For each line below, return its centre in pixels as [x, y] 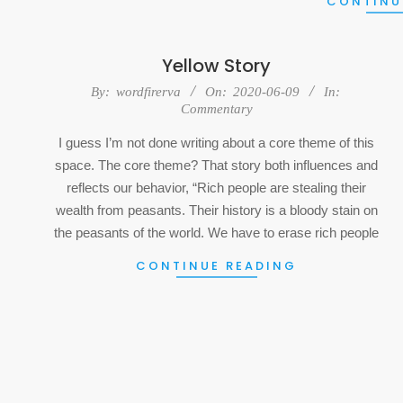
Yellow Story [216, 65]
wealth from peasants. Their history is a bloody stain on [216, 210]
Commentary [216, 108]
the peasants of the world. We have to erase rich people [216, 232]
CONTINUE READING [216, 265]
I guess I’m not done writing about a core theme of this [216, 142]
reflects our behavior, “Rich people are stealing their [216, 187]
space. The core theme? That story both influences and [216, 165]
